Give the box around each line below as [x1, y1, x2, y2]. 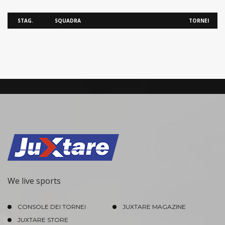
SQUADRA [55, 17, 81, 24]
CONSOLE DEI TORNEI [18, 203, 86, 210]
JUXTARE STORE [18, 216, 68, 223]
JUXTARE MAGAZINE [123, 203, 186, 210]
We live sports [8, 175, 61, 186]
